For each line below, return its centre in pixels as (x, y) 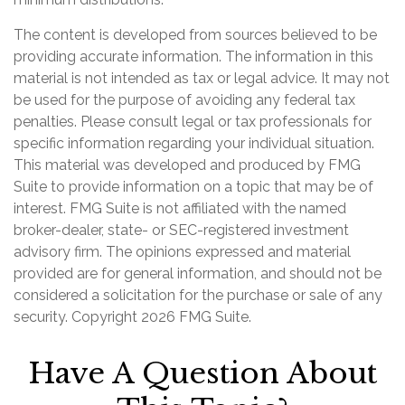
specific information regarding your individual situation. (194, 144)
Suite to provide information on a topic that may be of (193, 187)
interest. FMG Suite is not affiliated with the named (180, 209)
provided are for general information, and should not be (198, 274)
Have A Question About (202, 374)
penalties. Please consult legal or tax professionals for (193, 122)
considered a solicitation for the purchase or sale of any (198, 296)
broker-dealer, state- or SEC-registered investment (181, 231)
